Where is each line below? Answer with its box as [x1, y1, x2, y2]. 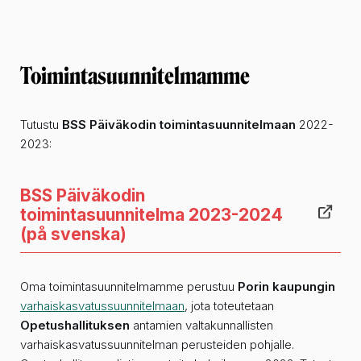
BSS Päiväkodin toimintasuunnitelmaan [62, 117, 296, 133]
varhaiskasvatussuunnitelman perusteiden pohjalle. [20, 337, 294, 353]
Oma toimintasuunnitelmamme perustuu [20, 279, 238, 295]
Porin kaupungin [238, 279, 335, 295]
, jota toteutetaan [185, 298, 274, 314]
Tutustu [20, 117, 62, 133]
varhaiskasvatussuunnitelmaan [20, 298, 185, 314]
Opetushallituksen [20, 317, 130, 334]
